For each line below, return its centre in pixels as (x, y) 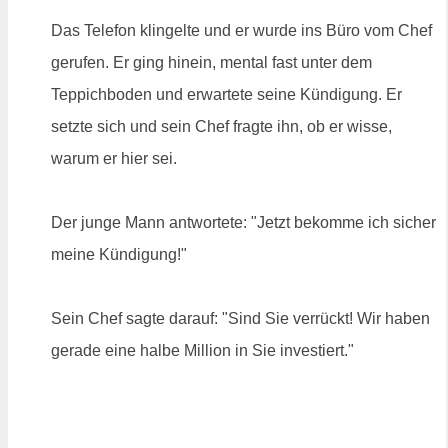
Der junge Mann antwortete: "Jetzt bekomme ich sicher (243, 222)
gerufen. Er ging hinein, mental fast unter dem (211, 62)
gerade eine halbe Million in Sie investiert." (202, 350)
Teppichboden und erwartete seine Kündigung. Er (226, 94)
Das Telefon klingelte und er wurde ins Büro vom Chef (241, 30)
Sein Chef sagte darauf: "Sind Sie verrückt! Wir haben (240, 318)
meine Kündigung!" (119, 254)
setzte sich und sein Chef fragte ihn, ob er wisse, (221, 126)
